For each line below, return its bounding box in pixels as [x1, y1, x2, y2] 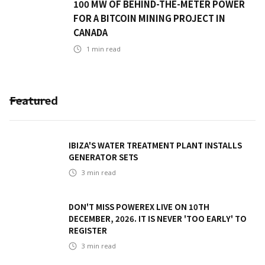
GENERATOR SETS [69, 151, 138, 163]
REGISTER [69, 225, 107, 237]
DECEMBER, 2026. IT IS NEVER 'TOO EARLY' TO [69, 213, 247, 225]
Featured [9, 92, 58, 108]
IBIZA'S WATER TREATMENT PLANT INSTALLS [69, 140, 242, 151]
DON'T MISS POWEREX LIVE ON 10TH [69, 201, 209, 213]
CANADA [73, 26, 108, 39]
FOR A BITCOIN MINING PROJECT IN [73, 12, 225, 25]
